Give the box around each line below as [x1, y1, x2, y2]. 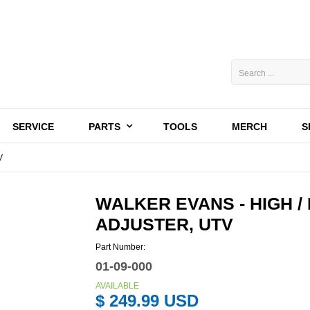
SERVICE [12, 121, 54, 132]
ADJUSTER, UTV [95, 215, 234, 234]
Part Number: [95, 242, 146, 252]
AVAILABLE [95, 281, 140, 291]
